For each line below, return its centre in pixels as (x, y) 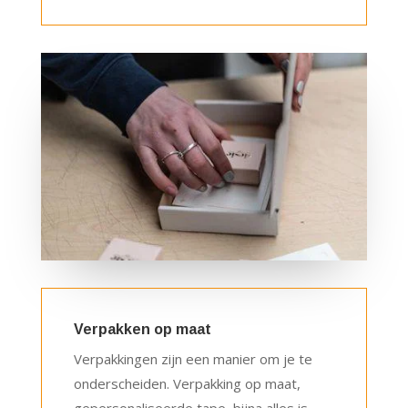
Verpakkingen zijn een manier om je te (193, 359)
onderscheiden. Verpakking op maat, (187, 384)
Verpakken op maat (142, 330)
